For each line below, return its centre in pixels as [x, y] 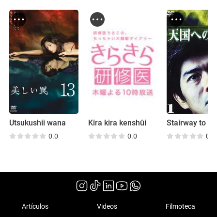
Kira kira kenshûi [117, 123]
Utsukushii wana [38, 123]
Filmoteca [180, 207]
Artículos [35, 207]
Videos [107, 207]
